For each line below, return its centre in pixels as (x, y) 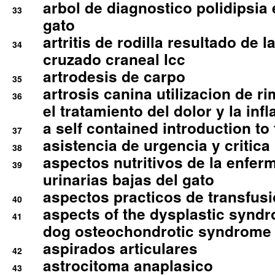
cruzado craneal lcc (114, 59)
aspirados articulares (120, 248)
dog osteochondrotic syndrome (157, 231)
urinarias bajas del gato (129, 179)
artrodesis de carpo (114, 76)
